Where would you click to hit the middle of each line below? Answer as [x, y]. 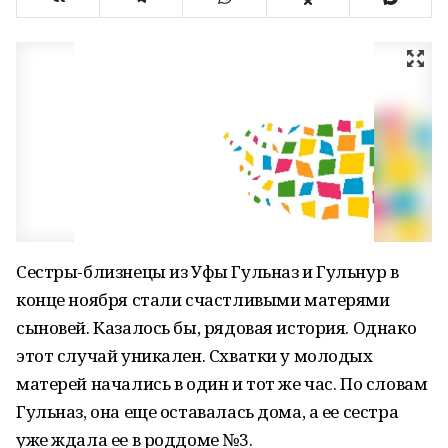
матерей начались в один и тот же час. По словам [222, 383]
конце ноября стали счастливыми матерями [203, 299]
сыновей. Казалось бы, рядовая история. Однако [216, 327]
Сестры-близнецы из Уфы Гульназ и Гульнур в [207, 271]
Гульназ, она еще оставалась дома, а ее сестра [207, 411]
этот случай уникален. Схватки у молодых [194, 355]
